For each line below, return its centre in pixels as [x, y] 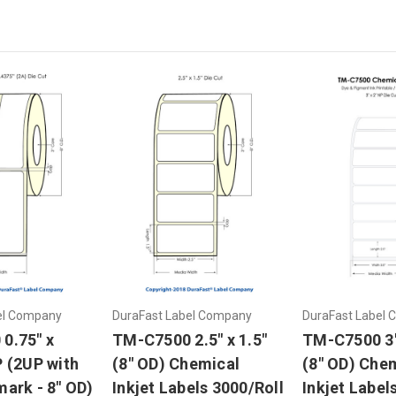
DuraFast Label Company [182, 315]
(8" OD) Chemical [176, 363]
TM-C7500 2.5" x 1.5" [190, 339]
